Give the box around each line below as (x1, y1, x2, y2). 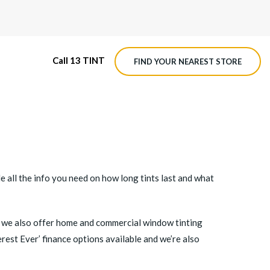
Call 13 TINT (52, 55, 105, 66)
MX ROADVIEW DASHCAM (10, 141, 97, 150)
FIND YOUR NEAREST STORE (134, 57, 242, 67)
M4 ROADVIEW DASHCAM (10, 114, 96, 123)
